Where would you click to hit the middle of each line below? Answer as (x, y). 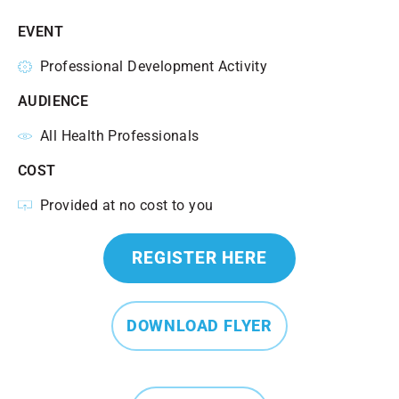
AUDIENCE (53, 101)
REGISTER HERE (199, 258)
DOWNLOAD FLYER (199, 326)
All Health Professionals (120, 136)
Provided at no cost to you (127, 205)
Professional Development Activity (154, 66)
